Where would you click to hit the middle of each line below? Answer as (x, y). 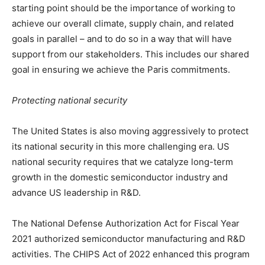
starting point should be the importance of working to (124, 8)
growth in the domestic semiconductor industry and (120, 177)
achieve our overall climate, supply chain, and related (123, 24)
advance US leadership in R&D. (76, 193)
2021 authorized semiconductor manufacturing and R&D (129, 239)
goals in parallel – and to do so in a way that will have (122, 39)
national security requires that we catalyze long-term (122, 162)
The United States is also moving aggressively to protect (130, 131)
